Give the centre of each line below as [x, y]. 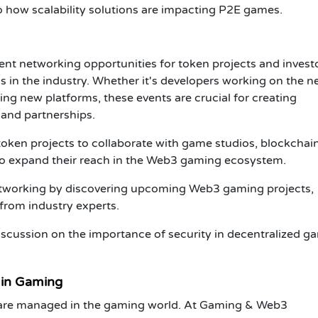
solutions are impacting [152, 10]
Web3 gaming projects [250, 188]
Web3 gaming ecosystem [215, 160]
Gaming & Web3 [243, 305]
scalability [59, 10]
